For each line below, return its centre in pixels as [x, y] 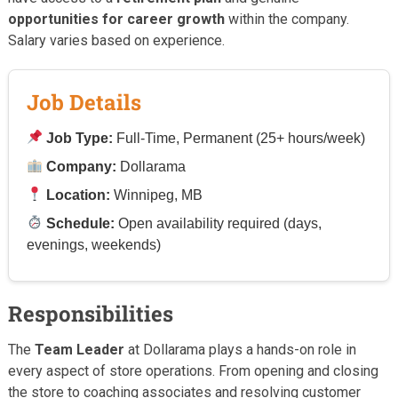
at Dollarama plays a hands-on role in [240, 349]
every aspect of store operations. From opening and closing [193, 370]
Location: [79, 195]
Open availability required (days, [219, 223]
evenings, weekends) [93, 244]
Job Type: [80, 138]
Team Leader [79, 349]
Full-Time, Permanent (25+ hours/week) [239, 138]
